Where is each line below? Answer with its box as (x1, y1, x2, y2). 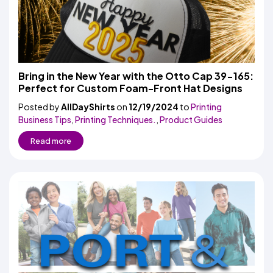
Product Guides (160, 114, 222, 125)
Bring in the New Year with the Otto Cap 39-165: (18, 69, 253, 82)
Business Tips (18, 114, 71, 125)
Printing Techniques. (75, 114, 156, 125)
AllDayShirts (61, 101, 115, 112)
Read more (30, 136, 71, 146)
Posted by (18, 101, 61, 112)
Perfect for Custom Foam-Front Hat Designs (18, 82, 243, 94)
